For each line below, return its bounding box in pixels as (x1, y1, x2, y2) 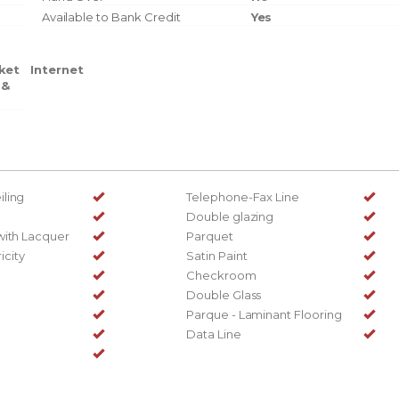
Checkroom (186, 267, 256, 282)
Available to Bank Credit (41, 9, 181, 24)
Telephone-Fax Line (186, 189, 300, 204)
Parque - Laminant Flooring (186, 306, 342, 322)
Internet (30, 61, 84, 77)
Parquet (186, 228, 233, 243)
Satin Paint (186, 248, 248, 263)
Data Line (186, 326, 241, 341)
